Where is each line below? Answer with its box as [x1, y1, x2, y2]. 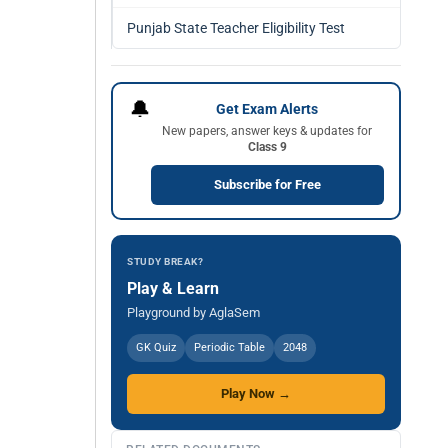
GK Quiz [136, 341, 176, 354]
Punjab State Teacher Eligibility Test [127, 20, 345, 36]
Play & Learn [127, 279, 219, 298]
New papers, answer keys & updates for [162, 123, 372, 138]
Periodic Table [194, 341, 265, 354]
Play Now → [221, 386, 291, 401]
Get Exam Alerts [216, 100, 318, 117]
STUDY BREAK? [127, 256, 203, 267]
